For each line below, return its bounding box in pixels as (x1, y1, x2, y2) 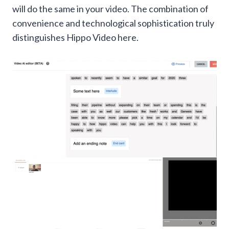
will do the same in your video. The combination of (12, 3, 209, 15)
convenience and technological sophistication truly (12, 17, 214, 29)
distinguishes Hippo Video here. (12, 32, 139, 43)
